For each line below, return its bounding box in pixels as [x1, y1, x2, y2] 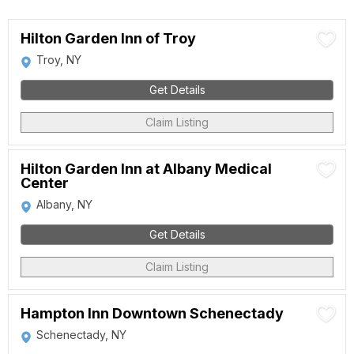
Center [21, 175, 69, 191]
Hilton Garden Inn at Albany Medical [21, 160, 272, 177]
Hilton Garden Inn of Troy [21, 30, 196, 47]
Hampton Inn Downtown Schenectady [21, 305, 284, 322]
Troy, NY [36, 53, 81, 66]
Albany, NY [36, 198, 92, 211]
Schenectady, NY [36, 328, 126, 341]
